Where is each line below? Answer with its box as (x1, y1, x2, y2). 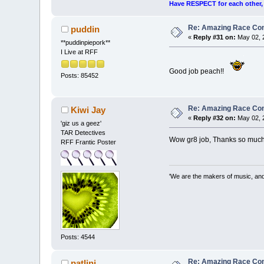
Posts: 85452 (61, 72, 99, 80)
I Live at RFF (61, 48, 98, 56)
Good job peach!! (169, 67, 227, 76)
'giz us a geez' (61, 120, 102, 127)
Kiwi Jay (70, 105, 105, 115)
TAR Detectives (61, 129, 106, 137)
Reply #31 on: (193, 34, 236, 41)
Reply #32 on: (193, 114, 236, 122)
